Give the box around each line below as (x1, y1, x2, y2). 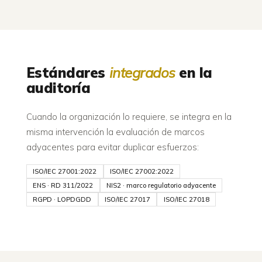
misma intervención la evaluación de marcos (26, 126, 205, 138)
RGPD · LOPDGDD (33, 195, 92, 204)
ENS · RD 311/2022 (33, 181, 94, 190)
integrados (109, 64, 175, 82)
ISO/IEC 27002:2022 (109, 167, 174, 176)
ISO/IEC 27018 (163, 195, 209, 204)
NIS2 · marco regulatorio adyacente (106, 181, 216, 190)
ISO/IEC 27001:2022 (33, 167, 97, 176)
